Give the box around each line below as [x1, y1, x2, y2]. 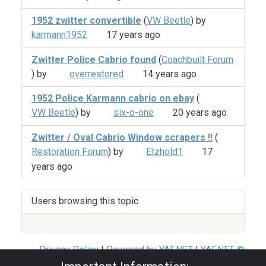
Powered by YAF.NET [106, 243, 193, 255]
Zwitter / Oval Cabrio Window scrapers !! [31, 132, 213, 144]
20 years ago [173, 107, 227, 119]
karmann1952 [31, 28, 87, 40]
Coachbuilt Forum [161, 53, 233, 65]
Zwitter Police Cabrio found [31, 53, 156, 65]
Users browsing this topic [31, 195, 138, 207]
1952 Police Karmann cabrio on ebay [31, 93, 194, 104]
